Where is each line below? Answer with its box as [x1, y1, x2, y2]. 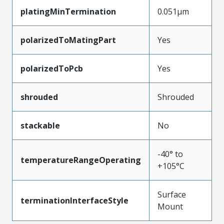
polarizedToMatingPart [20, 34, 116, 45]
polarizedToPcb [20, 62, 83, 74]
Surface [157, 188, 186, 200]
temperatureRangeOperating [20, 154, 141, 165]
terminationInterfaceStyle [20, 194, 128, 206]
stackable [20, 119, 60, 131]
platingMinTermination [20, 5, 116, 17]
